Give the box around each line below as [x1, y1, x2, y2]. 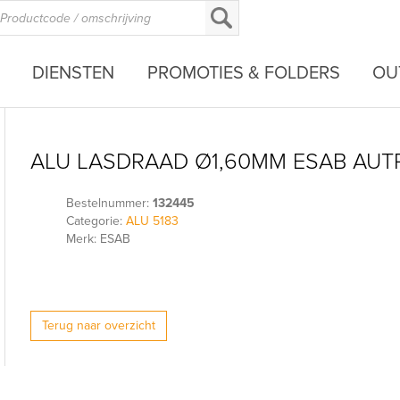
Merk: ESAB [66, 230, 131, 246]
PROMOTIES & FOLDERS [146, 62, 340, 84]
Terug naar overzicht [42, 317, 156, 333]
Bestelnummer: [66, 195, 154, 211]
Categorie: [66, 212, 127, 229]
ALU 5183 [126, 212, 179, 229]
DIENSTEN [32, 62, 114, 84]
